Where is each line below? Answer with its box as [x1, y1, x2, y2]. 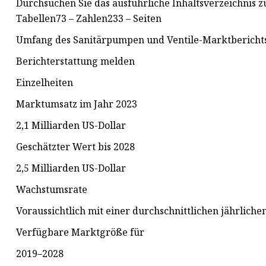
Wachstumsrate [16, 183, 87, 197]
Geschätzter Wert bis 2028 [16, 140, 135, 154]
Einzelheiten [16, 76, 73, 90]
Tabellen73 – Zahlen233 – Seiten [16, 12, 161, 26]
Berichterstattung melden [16, 55, 135, 68]
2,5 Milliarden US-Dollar [16, 161, 126, 175]
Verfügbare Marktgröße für [16, 226, 144, 239]
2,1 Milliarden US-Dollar [16, 119, 126, 132]
